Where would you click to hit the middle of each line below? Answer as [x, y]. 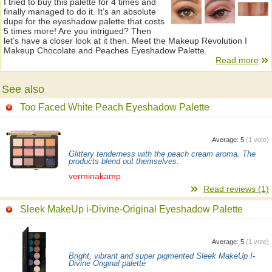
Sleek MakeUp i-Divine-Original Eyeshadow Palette [131, 209]
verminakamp [95, 176]
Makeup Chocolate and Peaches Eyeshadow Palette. [105, 51]
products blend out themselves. [124, 161]
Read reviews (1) [236, 189]
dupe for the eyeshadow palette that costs [84, 22]
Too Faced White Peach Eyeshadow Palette [115, 107]
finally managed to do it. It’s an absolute [80, 12]
